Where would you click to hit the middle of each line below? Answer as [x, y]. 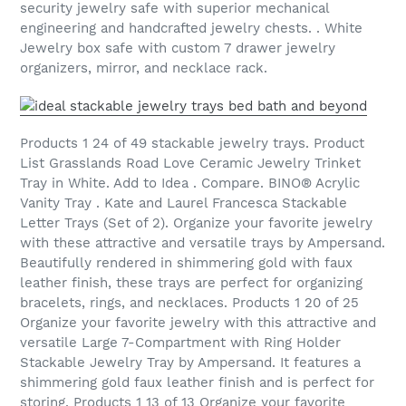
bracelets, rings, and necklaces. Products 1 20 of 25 [189, 303]
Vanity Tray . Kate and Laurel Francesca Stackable [184, 203]
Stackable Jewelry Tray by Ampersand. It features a [190, 363]
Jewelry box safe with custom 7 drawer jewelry [178, 48]
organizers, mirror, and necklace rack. [144, 68]
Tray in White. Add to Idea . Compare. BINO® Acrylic [190, 184]
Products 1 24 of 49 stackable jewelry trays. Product [192, 144]
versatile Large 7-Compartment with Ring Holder [180, 343]
